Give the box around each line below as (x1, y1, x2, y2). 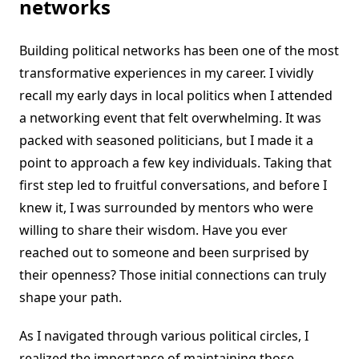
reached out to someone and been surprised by (19, 244, 309, 262)
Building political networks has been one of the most (19, 42, 339, 60)
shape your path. (19, 288, 122, 307)
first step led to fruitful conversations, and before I (19, 176, 327, 195)
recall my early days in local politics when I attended (19, 87, 333, 105)
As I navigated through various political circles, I (19, 327, 309, 345)
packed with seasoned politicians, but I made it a (19, 131, 313, 150)
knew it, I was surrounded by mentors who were (19, 199, 313, 217)
